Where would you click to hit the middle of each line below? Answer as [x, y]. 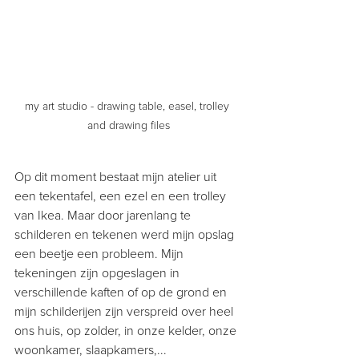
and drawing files [128, 125]
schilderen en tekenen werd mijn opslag [126, 234]
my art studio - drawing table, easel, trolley [128, 106]
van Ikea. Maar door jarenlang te [104, 215]
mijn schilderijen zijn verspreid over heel [125, 311]
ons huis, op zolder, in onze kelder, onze [127, 331]
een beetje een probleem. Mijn [101, 254]
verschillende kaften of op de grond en [122, 292]
